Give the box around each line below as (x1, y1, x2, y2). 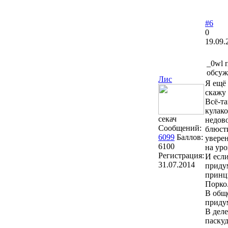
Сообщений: (158, 124, 202, 133)
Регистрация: (158, 151, 204, 160)
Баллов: (177, 133, 203, 142)
